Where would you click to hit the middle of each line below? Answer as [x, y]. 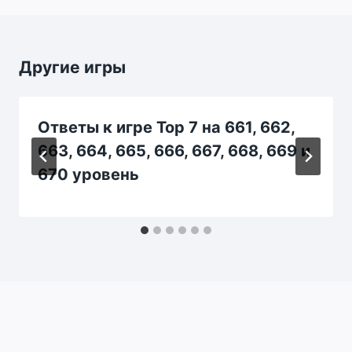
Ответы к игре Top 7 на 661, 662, [166, 127]
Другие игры [72, 67]
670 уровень [88, 174]
